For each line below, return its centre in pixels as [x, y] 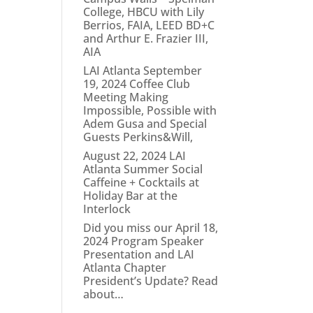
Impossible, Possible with [150, 110]
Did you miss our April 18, [151, 228]
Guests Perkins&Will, [138, 137]
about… [104, 294]
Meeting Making [126, 97]
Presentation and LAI [139, 254]
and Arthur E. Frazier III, [146, 38]
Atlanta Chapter [125, 268]
